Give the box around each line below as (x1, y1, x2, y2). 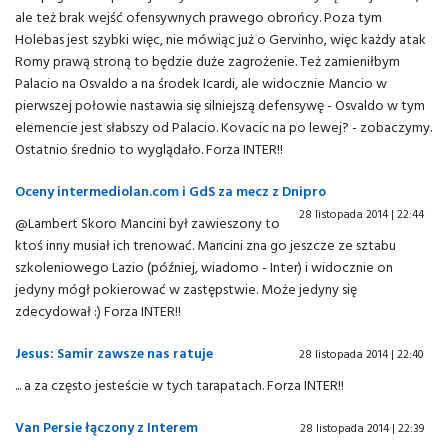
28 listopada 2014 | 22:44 (299, 205, 424, 222)
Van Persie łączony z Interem (15, 416, 198, 437)
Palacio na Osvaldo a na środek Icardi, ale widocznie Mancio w (15, 72, 387, 93)
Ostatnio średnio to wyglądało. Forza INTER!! (15, 138, 283, 159)
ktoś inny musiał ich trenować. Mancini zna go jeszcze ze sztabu (15, 234, 396, 255)
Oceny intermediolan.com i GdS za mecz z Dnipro (15, 180, 326, 201)
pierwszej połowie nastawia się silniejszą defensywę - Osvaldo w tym (15, 94, 425, 115)
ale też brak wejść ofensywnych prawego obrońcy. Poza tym (15, 6, 382, 27)
